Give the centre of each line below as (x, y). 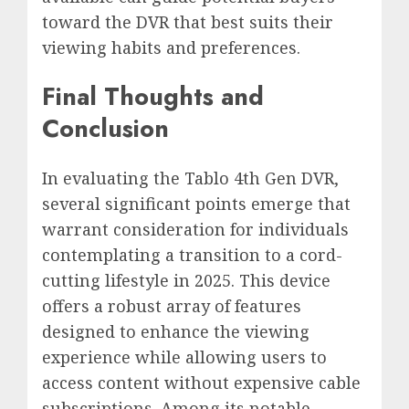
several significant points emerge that (196, 203)
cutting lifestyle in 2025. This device (186, 280)
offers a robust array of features (172, 305)
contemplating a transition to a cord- (192, 254)
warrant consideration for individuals (195, 229)
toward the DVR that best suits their (188, 21)
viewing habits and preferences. (171, 47)
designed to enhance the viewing (176, 331)
